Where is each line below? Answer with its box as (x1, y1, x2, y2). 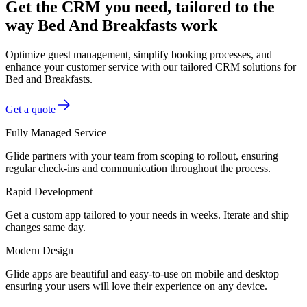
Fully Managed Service (5, 126, 106, 138)
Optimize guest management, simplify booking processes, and (5, 48, 272, 60)
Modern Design (5, 244, 73, 256)
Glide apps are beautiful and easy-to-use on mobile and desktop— (5, 267, 290, 280)
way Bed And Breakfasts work (5, 16, 217, 34)
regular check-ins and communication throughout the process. (5, 162, 271, 174)
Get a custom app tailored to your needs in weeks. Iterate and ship (5, 208, 289, 221)
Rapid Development (5, 185, 93, 197)
